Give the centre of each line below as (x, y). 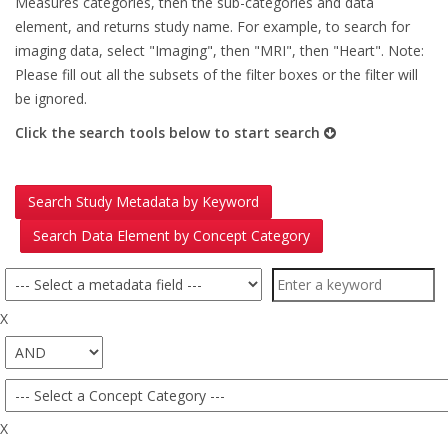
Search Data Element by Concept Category (171, 235)
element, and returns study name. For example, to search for (212, 26)
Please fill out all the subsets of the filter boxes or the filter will (216, 74)
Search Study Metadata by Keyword (143, 201)
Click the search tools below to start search (167, 132)
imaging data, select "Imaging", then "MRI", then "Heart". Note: (219, 50)
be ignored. (51, 98)
